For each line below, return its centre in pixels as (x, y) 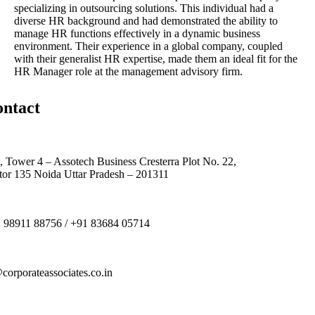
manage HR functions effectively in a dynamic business (137, 34)
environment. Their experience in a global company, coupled (148, 46)
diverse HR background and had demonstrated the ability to (146, 21)
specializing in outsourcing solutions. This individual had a (143, 8)
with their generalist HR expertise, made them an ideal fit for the (155, 59)
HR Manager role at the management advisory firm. (128, 72)
